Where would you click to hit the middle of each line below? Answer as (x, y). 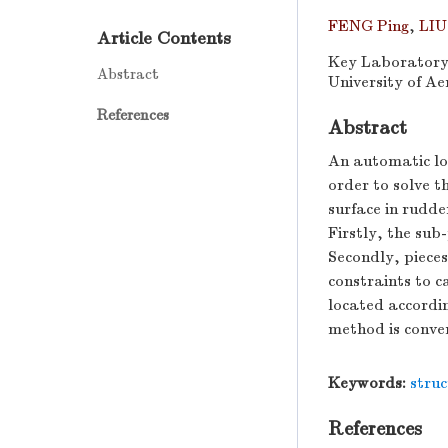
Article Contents (164, 39)
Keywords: (367, 383)
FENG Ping (368, 26)
